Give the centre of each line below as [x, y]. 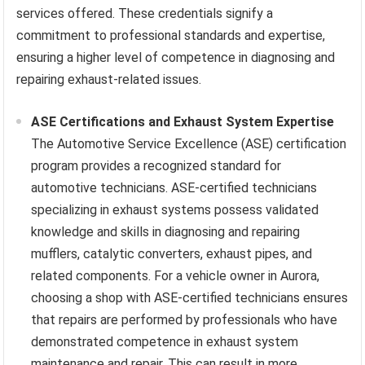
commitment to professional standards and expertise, [171, 35]
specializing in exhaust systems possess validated [175, 209]
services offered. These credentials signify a [145, 13]
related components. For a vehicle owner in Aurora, [176, 275]
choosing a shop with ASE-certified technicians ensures [190, 297]
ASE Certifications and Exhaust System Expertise [183, 121]
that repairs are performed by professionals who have [185, 319]
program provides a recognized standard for [156, 165]
